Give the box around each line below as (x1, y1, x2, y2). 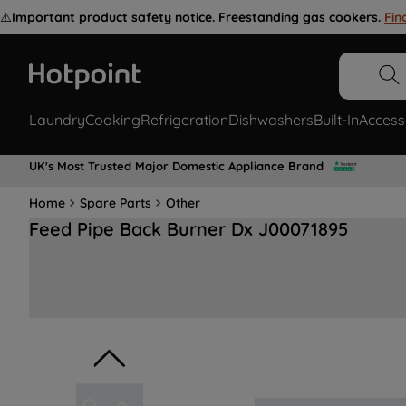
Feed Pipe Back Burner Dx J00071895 (29, 217, 348, 241)
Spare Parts (80, 194, 151, 211)
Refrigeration (140, 111, 228, 130)
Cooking (85, 111, 140, 130)
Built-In (314, 111, 359, 130)
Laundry (29, 111, 85, 130)
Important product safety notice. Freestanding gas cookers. (12, 9, 381, 25)
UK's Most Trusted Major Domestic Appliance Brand (29, 158, 324, 173)
